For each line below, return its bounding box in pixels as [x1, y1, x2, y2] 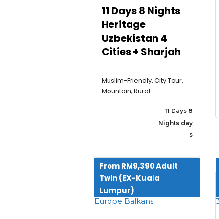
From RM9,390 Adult [99, 161, 178, 172]
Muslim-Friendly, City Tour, [102, 75, 183, 85]
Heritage [102, 17, 146, 31]
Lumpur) [99, 185, 134, 196]
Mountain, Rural [102, 86, 150, 96]
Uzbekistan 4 [102, 31, 167, 45]
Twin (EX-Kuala [99, 173, 160, 184]
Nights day [158, 119, 193, 127]
